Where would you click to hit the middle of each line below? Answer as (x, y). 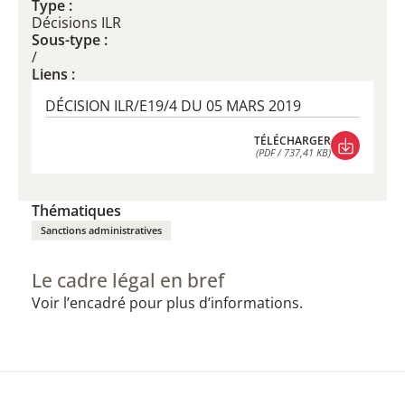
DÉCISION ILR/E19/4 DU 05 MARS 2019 (173, 106)
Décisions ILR (76, 23)
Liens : (53, 74)
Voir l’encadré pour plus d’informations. (167, 303)
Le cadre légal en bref (128, 280)
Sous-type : (70, 40)
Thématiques (76, 211)
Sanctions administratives (101, 230)
